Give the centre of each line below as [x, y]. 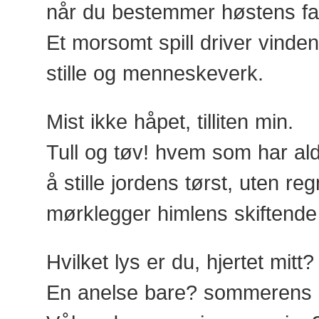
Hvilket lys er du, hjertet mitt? [180, 262]
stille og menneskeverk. [155, 73]
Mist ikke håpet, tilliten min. [170, 121]
